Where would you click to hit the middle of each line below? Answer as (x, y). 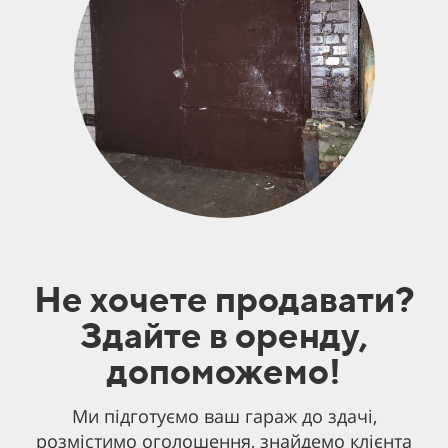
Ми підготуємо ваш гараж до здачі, (224, 416)
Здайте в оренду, (224, 335)
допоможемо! (224, 371)
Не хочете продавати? (224, 299)
